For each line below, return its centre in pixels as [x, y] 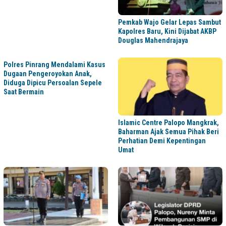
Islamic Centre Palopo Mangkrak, [168, 123]
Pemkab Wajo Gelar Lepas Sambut [169, 22]
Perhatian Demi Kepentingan [162, 141]
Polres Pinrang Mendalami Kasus [54, 64]
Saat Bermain [24, 92]
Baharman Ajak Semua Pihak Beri [168, 132]
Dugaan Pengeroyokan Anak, [48, 73]
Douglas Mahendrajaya [153, 40]
